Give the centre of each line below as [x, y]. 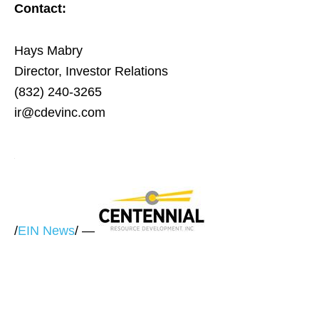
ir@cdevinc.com [60, 113]
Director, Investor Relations [91, 71]
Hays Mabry [48, 51]
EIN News [46, 231]
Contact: [40, 9]
